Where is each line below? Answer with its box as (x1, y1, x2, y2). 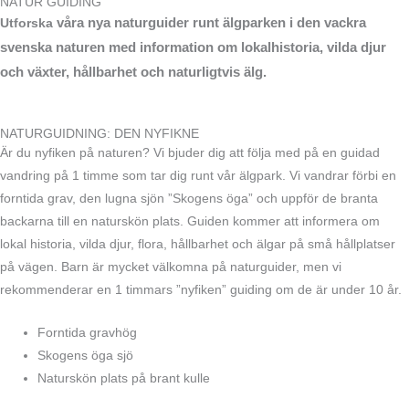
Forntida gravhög (37, 326, 138, 341)
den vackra (293, 14, 366, 30)
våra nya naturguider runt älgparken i (57, 14, 293, 30)
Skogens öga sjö (37, 349, 134, 363)
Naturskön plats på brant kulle (37, 372, 211, 386)
